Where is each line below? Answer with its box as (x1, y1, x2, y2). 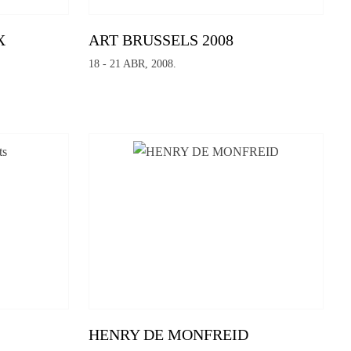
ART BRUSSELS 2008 (89, 31, 234, 49)
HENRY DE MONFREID (89, 325, 249, 343)
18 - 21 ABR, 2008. (89, 58, 177, 71)
